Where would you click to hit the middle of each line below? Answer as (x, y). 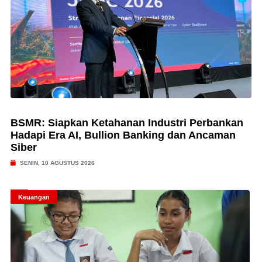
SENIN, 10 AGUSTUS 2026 (56, 163)
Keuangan (34, 197)
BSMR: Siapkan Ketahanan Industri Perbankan (127, 123)
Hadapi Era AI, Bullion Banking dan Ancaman (123, 135)
